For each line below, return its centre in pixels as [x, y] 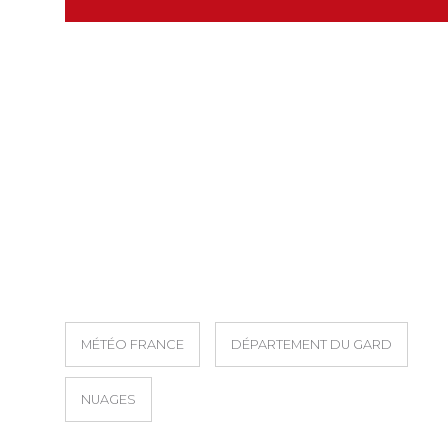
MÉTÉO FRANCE [132, 344]
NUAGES [108, 399]
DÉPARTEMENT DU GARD [311, 344]
